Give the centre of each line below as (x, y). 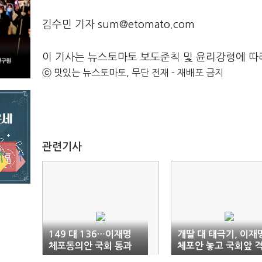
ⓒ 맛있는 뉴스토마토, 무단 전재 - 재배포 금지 (133, 73)
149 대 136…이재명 (90, 234)
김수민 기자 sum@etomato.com (118, 25)
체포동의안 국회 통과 (90, 246)
